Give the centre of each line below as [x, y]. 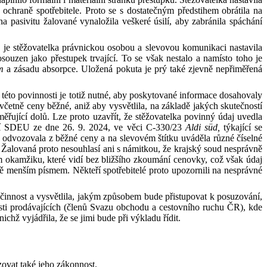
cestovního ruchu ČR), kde [211, 207]
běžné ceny [78, 138]
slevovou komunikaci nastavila [204, 47]
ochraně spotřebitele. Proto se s [63, 10]
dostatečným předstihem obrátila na [195, 10]
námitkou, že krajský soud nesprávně [193, 149]
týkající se [243, 127]
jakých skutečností [226, 106]
